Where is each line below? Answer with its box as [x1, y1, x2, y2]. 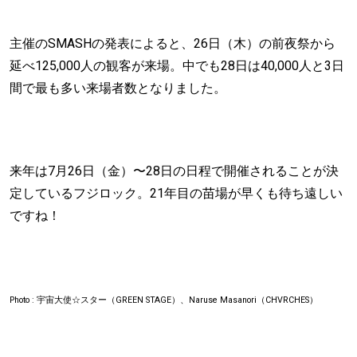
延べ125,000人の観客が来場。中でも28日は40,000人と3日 [10, 56, 344, 76]
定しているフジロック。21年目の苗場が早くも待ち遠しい [10, 183, 343, 203]
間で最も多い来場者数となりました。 [10, 78, 226, 98]
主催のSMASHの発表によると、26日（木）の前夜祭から [10, 33, 335, 53]
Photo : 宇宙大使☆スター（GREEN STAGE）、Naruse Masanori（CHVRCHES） [10, 293, 318, 306]
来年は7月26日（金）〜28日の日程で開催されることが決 [10, 161, 339, 181]
